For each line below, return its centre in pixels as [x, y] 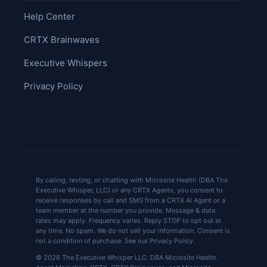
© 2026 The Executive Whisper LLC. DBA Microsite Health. [127, 257]
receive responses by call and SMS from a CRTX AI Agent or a [131, 200]
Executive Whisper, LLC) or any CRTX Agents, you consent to [129, 190]
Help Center [49, 16]
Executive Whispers [66, 63]
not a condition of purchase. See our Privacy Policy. [115, 240]
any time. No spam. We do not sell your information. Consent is [133, 230]
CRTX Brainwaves [62, 39]
